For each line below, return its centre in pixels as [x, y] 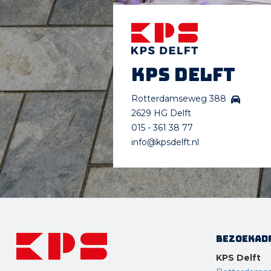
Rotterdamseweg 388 [181, 99]
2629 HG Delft [161, 113]
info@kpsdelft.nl [165, 142]
